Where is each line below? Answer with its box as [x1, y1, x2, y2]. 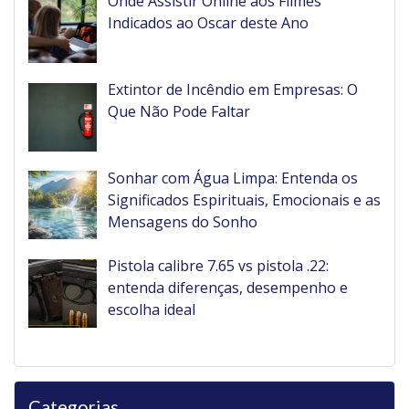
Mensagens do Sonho [108, 211, 257, 232]
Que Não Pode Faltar [108, 100, 250, 121]
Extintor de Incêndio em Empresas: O [108, 79, 358, 100]
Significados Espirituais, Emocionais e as [108, 189, 381, 210]
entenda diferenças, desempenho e [108, 278, 348, 299]
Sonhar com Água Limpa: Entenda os [108, 167, 358, 188]
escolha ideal [108, 299, 195, 320]
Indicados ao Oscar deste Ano [108, 13, 309, 34]
